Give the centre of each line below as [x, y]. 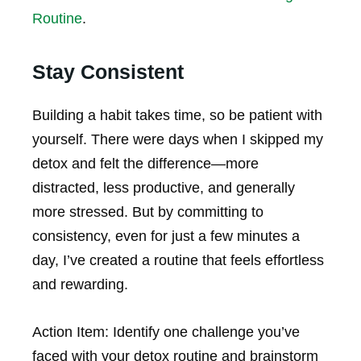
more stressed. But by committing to [148, 212]
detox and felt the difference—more [145, 164]
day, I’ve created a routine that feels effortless [178, 261]
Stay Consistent [108, 72]
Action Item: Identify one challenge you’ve [166, 332]
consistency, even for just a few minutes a [166, 237]
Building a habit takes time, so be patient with [177, 116]
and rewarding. [80, 285]
